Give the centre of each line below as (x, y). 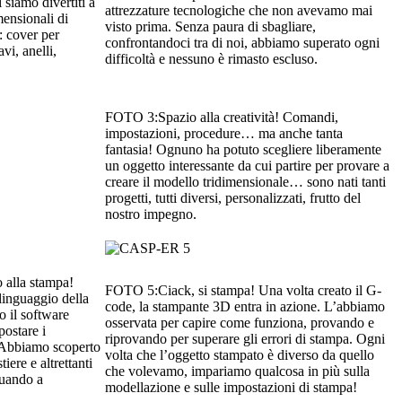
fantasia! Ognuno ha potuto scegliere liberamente (243, 150)
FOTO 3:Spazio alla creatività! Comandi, (222, 118)
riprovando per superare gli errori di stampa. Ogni (245, 339)
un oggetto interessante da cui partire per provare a (247, 166)
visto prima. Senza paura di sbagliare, (210, 27)
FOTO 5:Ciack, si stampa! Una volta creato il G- (243, 291)
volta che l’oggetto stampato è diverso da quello (240, 355)
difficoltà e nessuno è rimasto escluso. (211, 59)
